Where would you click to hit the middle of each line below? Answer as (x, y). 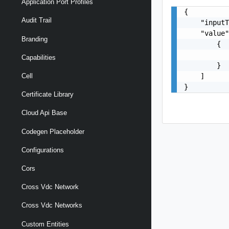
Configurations (43, 150)
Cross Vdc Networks (52, 205)
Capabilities (39, 57)
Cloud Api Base (44, 113)
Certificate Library (48, 95)
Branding (35, 39)
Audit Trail (37, 20)
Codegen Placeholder (53, 131)
